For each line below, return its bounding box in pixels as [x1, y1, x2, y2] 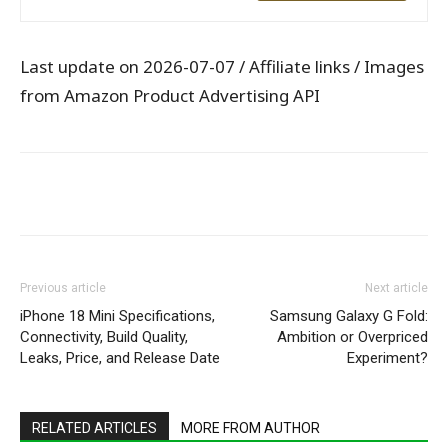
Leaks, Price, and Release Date [20, 349, 220, 367]
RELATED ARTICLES [32, 420, 157, 436]
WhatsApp [75, 186, 128, 201]
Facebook [198, 186, 250, 201]
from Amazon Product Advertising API [20, 84, 320, 107]
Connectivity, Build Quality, [20, 328, 188, 346]
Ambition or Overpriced [277, 328, 428, 346]
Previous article [20, 281, 106, 295]
